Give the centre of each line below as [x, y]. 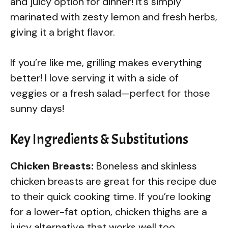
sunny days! [37, 108]
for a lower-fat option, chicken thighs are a [109, 211]
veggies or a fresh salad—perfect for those [110, 93]
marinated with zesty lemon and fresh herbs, [114, 17]
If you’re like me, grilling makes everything [106, 62]
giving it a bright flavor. [63, 32]
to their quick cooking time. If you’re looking [111, 196]
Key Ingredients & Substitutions [99, 139]
